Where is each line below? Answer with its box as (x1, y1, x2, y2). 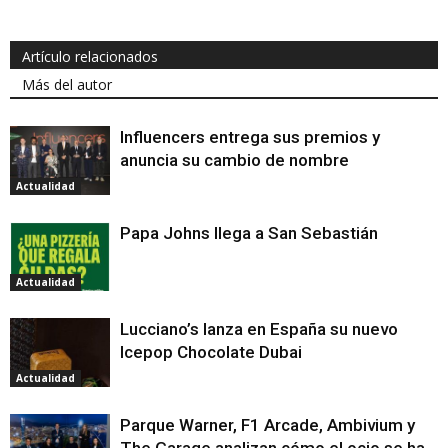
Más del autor (22, 75, 112, 95)
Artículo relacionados (22, 47, 158, 67)
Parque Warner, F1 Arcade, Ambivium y (120, 415, 415, 436)
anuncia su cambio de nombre (120, 150, 349, 171)
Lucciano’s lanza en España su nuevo (120, 319, 398, 340)
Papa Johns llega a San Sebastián (120, 223, 378, 244)
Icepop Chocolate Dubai (120, 342, 302, 363)
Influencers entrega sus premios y (120, 127, 380, 148)
